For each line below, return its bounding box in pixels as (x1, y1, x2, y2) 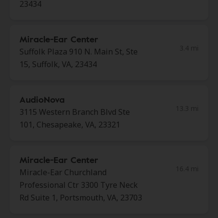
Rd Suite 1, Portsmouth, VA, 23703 (19, 192, 142, 203)
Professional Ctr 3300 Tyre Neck (19, 180, 138, 190)
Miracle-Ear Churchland (19, 167, 107, 178)
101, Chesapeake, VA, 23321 (19, 119, 120, 130)
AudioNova (19, 93, 65, 106)
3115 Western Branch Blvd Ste (19, 107, 130, 117)
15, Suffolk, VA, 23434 (19, 59, 97, 70)
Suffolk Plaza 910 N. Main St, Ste (19, 46, 138, 57)
